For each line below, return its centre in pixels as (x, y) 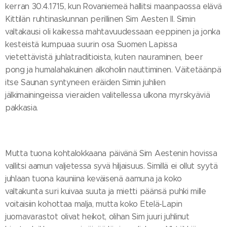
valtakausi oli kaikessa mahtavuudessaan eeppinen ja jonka (113, 32)
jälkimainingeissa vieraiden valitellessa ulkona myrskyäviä (108, 95)
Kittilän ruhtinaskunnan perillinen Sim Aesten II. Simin (100, 19)
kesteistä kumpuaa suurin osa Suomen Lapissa (91, 44)
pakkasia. (22, 108)
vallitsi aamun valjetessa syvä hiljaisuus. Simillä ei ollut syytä (111, 166)
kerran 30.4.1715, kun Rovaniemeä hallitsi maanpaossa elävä (113, 6)
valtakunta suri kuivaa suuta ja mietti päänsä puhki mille (106, 191)
